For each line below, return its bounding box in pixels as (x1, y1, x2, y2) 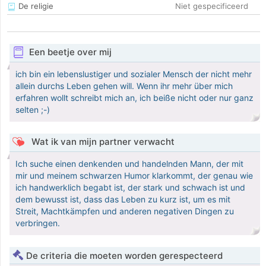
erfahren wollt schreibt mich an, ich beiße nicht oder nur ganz (15, 93, 254, 103)
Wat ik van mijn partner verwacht (28, 136, 175, 148)
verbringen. (15, 218, 60, 229)
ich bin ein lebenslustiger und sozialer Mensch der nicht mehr (15, 69, 252, 80)
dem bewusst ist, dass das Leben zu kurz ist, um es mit (15, 194, 230, 205)
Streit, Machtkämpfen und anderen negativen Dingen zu (15, 206, 234, 217)
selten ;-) (15, 104, 50, 115)
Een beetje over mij (28, 46, 112, 58)
